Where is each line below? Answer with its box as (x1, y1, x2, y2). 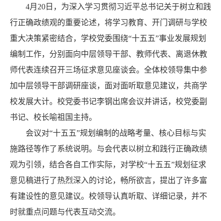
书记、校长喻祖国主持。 (10, 112, 97, 121)
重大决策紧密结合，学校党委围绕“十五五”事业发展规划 (10, 34, 206, 42)
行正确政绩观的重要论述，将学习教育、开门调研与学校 (10, 18, 207, 27)
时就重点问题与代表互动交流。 (10, 207, 120, 216)
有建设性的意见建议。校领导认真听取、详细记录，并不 (10, 191, 207, 200)
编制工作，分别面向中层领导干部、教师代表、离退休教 (10, 49, 207, 58)
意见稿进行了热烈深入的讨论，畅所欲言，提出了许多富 (10, 176, 207, 184)
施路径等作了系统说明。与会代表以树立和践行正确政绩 (10, 144, 207, 153)
